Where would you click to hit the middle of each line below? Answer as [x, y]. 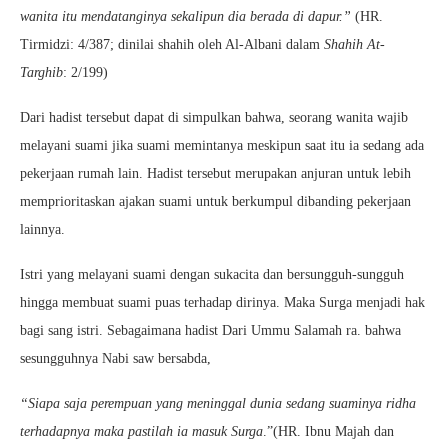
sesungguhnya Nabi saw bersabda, [115, 358]
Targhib [41, 72]
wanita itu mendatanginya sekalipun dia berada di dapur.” [185, 16]
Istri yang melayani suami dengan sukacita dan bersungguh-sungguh [212, 274]
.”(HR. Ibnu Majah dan [328, 431]
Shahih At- [354, 44]
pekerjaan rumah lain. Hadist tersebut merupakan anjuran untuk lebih [215, 173]
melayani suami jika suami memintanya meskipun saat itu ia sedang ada [222, 145]
